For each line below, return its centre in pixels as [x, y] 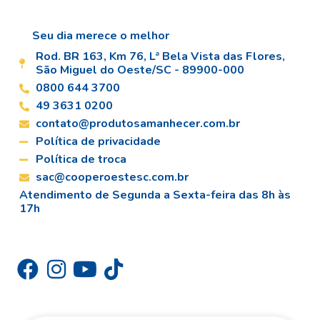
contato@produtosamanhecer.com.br [137, 124]
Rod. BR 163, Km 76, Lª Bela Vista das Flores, [160, 57]
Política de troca [81, 160]
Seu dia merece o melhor [101, 36]
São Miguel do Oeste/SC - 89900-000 [140, 70]
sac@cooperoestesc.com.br [112, 177]
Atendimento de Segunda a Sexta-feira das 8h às [155, 195]
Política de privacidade [98, 142]
